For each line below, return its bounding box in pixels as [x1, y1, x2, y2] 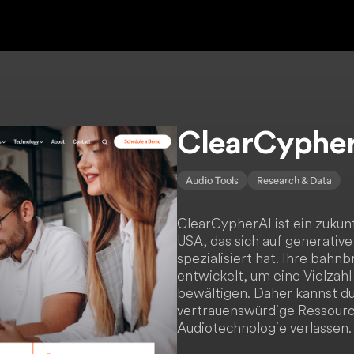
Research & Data [256, 174, 332, 186]
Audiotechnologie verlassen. [177, 318, 352, 337]
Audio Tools [186, 174, 239, 186]
